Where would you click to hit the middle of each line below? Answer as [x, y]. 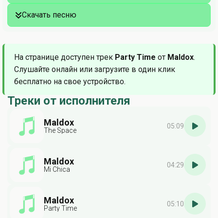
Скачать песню [49, 15]
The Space [60, 130]
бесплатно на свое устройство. [70, 81]
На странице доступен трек [64, 57]
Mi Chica [57, 169]
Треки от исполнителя [69, 100]
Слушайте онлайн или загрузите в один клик [95, 69]
